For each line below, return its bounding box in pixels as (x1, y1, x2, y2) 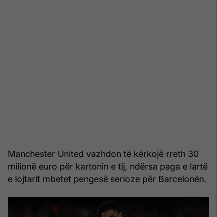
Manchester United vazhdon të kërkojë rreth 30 (8, 148, 199, 159)
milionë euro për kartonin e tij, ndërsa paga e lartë (8, 161, 208, 171)
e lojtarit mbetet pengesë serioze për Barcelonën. (8, 173, 206, 184)
